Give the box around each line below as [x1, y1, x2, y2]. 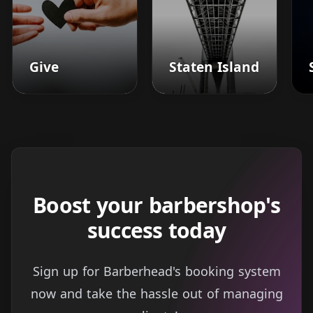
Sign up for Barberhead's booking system [32, 262, 281, 279]
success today [87, 215, 226, 245]
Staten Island [169, 57, 259, 76]
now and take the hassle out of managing [30, 284, 283, 302]
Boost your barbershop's [33, 190, 280, 219]
